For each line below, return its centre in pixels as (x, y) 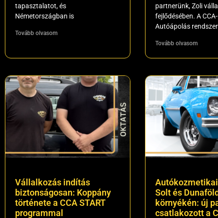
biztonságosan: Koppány (63, 193)
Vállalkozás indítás (53, 182)
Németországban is (45, 16)
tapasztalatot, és (41, 6)
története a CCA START (60, 203)
